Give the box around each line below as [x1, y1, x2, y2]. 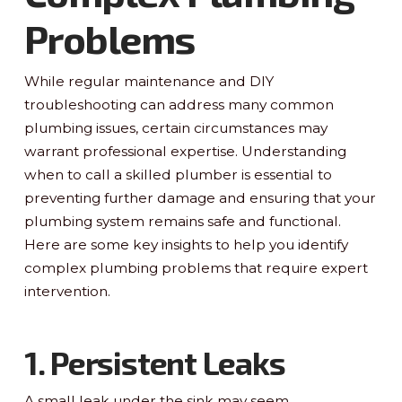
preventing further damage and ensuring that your [23, 189, 376, 207]
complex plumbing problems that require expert [23, 259, 368, 277]
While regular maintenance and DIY [23, 73, 274, 91]
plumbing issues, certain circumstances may [23, 119, 328, 137]
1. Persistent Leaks [23, 344, 285, 382]
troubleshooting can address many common [23, 96, 334, 114]
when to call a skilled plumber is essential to [23, 166, 332, 184]
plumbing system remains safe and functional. [23, 213, 341, 231]
